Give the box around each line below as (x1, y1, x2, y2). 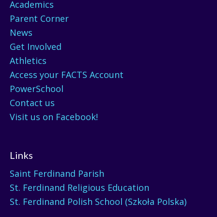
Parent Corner (10, 12, 69, 24)
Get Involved (10, 40, 62, 52)
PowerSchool (10, 82, 63, 94)
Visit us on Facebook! (10, 110, 98, 123)
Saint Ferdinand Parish (10, 167, 104, 179)
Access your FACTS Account (10, 68, 124, 80)
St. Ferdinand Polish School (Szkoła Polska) (10, 195, 186, 207)
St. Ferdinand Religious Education (10, 181, 149, 193)
